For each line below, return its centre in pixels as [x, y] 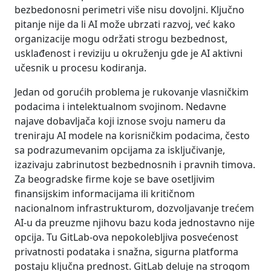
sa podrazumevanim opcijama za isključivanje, [120, 150]
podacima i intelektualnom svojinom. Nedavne [120, 106]
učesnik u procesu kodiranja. [80, 67]
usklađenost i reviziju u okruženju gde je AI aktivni [129, 53]
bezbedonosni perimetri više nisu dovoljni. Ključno [129, 9]
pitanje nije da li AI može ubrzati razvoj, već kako [125, 24]
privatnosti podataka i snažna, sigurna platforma [126, 251]
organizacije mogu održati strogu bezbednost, [121, 38]
